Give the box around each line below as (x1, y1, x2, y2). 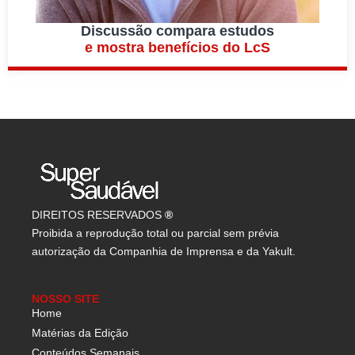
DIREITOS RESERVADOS (32, 208, 165, 222)
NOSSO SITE (32, 292, 99, 306)
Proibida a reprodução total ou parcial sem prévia (32, 227, 279, 240)
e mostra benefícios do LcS (85, 40, 270, 56)
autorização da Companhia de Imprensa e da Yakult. (32, 245, 296, 258)
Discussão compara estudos (81, 23, 274, 40)
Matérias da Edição (32, 326, 128, 340)
